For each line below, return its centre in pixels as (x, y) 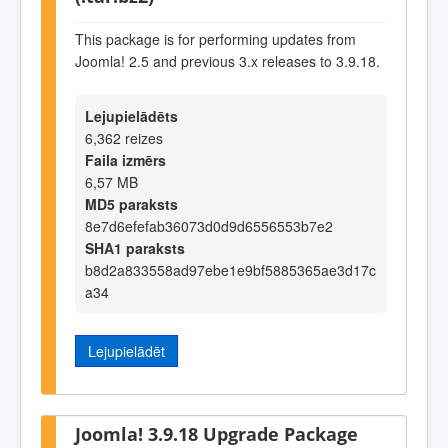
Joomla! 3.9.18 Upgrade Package (216, 433)
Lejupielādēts (131, 115)
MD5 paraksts (131, 203)
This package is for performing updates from (215, 39)
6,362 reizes (124, 137)
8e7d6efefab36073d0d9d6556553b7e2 (209, 225)
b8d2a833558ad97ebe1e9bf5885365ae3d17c (230, 269)
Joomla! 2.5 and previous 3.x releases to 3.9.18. (227, 61)
